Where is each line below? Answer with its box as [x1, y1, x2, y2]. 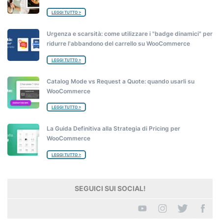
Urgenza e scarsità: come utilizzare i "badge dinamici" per [47, 30, 213, 37]
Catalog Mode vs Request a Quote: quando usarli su [47, 77, 194, 85]
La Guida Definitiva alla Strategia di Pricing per [47, 125, 180, 132]
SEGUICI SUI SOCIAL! [74, 184, 146, 192]
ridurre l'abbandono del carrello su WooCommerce [47, 40, 190, 47]
